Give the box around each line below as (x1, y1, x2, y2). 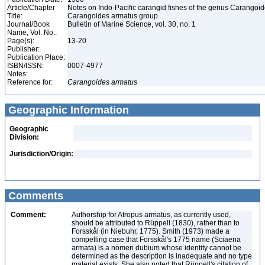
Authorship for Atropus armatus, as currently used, (72, 211, 231, 219)
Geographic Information (5, 104, 129, 116)
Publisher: (7, 45, 40, 53)
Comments (5, 190, 63, 202)
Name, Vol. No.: (7, 28, 57, 37)
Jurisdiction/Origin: (9, 150, 73, 158)
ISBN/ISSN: (7, 62, 44, 70)
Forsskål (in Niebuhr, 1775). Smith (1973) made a (72, 227, 230, 235)
